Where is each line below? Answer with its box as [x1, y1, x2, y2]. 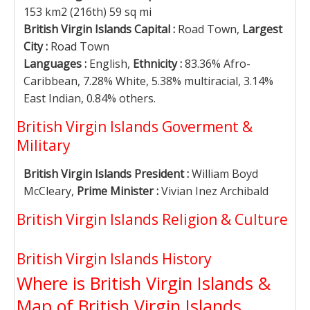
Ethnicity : [133, 56, 185, 71]
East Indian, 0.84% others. [24, 91, 156, 106]
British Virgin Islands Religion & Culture [17, 210, 288, 229]
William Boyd [192, 166, 258, 181]
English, [89, 56, 133, 71]
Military [17, 136, 71, 155]
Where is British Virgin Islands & [17, 271, 271, 295]
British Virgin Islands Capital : [24, 21, 178, 37]
